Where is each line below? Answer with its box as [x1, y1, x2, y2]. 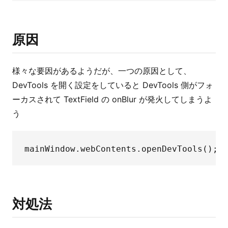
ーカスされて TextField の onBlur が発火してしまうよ [12, 94, 212, 104]
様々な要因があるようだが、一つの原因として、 [12, 66, 191, 76]
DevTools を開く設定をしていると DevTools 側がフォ [12, 80, 213, 90]
